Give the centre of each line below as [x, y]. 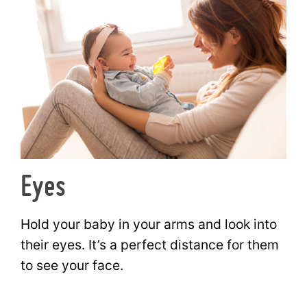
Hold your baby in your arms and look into [149, 224]
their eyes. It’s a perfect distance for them [150, 245]
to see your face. [72, 266]
